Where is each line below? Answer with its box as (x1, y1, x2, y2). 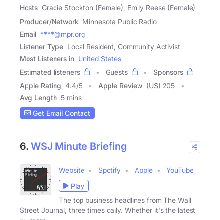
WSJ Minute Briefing (31, 140, 127, 152)
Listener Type (20, 42, 63, 51)
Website (59, 166, 84, 174)
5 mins (61, 93, 82, 102)
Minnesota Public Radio (82, 17, 157, 26)
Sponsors (153, 68, 183, 76)
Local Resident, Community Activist (67, 42, 180, 51)
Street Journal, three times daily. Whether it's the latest (20, 206, 195, 214)
